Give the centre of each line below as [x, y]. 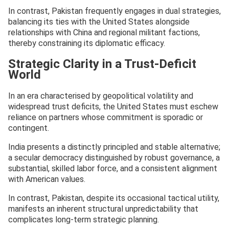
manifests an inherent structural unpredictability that [103, 209]
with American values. [47, 179]
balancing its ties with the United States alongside [99, 21]
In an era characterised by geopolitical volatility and [101, 96]
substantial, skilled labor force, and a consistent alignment [113, 168]
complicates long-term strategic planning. [84, 219]
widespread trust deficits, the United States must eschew [113, 106]
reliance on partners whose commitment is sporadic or [106, 117]
